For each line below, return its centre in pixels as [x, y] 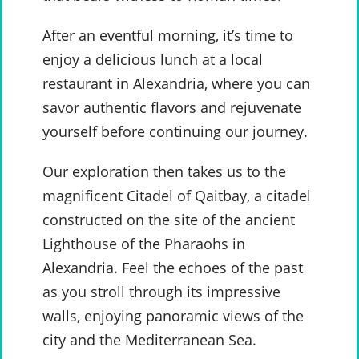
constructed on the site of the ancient [169, 220]
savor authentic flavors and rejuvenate [172, 108]
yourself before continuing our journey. [175, 132]
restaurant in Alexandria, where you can [176, 84]
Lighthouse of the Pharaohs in [144, 244]
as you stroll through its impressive [161, 292]
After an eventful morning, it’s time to [168, 36]
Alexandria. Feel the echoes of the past [173, 268]
